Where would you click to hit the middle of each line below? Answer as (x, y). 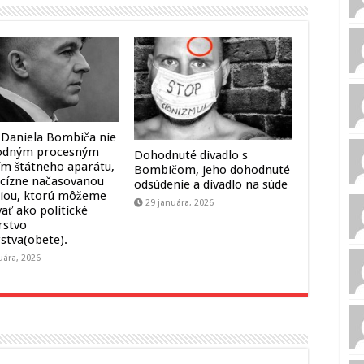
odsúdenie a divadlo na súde (210, 185)
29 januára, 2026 (179, 203)
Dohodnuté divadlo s (191, 156)
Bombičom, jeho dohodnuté (212, 170)
